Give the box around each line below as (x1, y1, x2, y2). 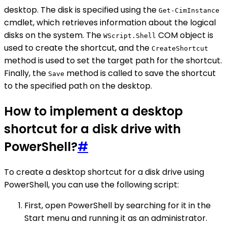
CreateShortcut (152, 45, 208, 53)
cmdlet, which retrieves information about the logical (4, 17, 216, 29)
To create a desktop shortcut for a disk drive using (4, 166, 204, 178)
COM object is (156, 29, 213, 42)
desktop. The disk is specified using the (4, 4, 159, 16)
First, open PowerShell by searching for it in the (24, 200, 211, 212)
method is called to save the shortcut (64, 67, 216, 80)
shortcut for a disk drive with (4, 121, 181, 138)
